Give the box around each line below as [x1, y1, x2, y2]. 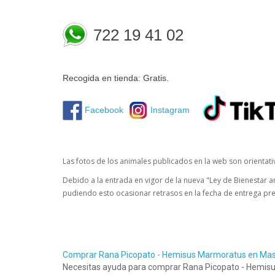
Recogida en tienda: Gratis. [63, 73, 169, 83]
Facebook [84, 104, 123, 115]
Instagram [150, 104, 192, 115]
